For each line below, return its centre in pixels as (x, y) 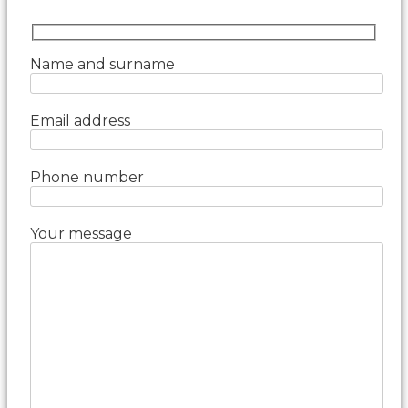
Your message (81, 234)
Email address (80, 121)
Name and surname (102, 65)
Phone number (87, 178)
